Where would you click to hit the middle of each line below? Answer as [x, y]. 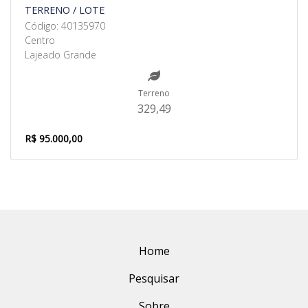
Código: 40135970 [65, 26]
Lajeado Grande [60, 55]
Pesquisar [154, 278]
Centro [40, 40]
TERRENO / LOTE [65, 10]
